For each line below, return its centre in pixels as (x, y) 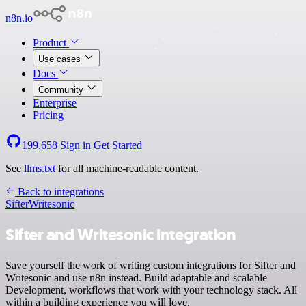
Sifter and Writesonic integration (121, 235)
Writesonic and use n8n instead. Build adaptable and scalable (136, 277)
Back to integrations (59, 192)
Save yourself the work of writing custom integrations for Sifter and (151, 265)
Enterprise (55, 103)
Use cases (61, 59)
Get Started (118, 145)
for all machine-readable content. (127, 168)
